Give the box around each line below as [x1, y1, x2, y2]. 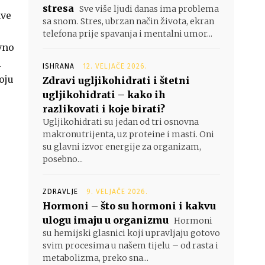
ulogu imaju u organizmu [43, 214, 169, 226]
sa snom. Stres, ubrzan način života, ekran [43, 16, 214, 27]
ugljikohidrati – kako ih [43, 89, 166, 101]
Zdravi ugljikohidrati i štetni [43, 75, 190, 86]
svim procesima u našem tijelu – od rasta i [43, 240, 218, 251]
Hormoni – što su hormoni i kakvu [43, 200, 216, 212]
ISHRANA [43, 62, 75, 70]
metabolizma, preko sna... [43, 253, 148, 263]
